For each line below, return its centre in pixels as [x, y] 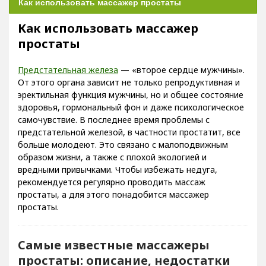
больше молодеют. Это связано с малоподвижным [123, 145]
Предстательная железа [68, 70]
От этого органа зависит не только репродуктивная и [129, 82]
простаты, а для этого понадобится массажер [113, 194]
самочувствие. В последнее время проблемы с [114, 120]
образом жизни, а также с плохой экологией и [112, 157]
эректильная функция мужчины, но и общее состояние [131, 95]
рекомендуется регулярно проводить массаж [112, 182]
